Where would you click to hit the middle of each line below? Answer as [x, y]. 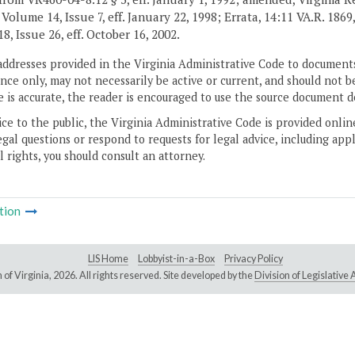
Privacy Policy [254, 259]
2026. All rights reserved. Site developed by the [153, 276]
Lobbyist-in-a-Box [176, 259]
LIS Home [108, 259]
